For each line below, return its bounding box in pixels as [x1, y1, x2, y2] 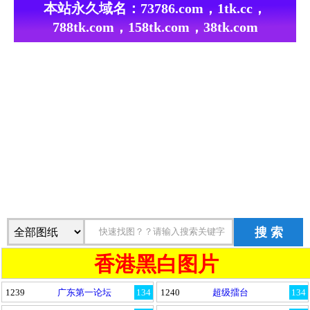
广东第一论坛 [57, 287, 111, 298]
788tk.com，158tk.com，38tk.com [52, 19, 258, 35]
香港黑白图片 [94, 253, 219, 275]
